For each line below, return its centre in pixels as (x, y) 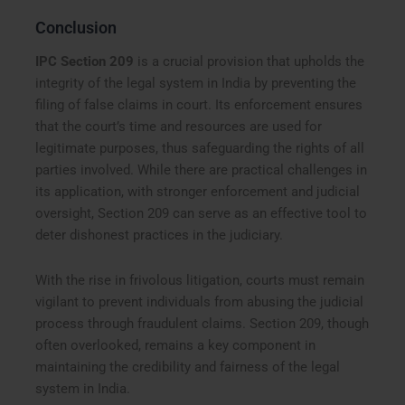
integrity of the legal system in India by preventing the (196, 84)
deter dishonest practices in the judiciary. (160, 235)
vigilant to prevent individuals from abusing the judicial (200, 301)
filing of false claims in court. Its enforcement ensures (199, 105)
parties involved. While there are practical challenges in (202, 170)
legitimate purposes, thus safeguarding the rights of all (200, 149)
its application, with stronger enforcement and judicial (198, 192)
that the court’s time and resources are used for (179, 127)
